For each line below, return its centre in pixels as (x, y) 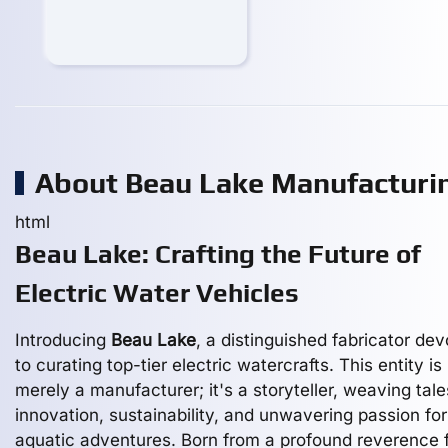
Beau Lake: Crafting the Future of (218, 254)
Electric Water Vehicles (157, 293)
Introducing (63, 340)
